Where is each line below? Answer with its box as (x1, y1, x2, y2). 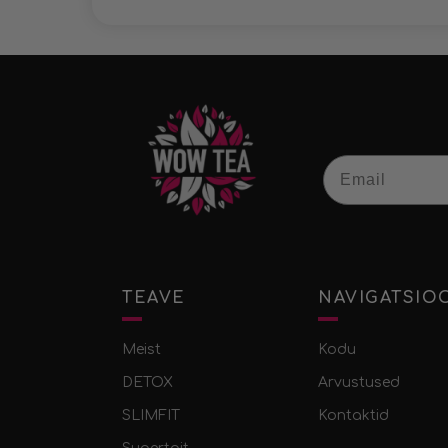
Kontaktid (318, 408, 389, 423)
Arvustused (318, 375, 400, 390)
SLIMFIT (122, 408, 180, 423)
